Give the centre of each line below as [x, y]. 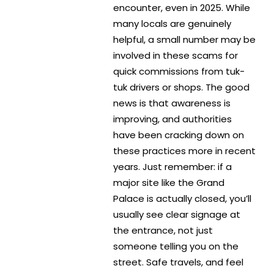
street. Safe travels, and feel [178, 262]
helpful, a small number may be [184, 40]
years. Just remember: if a [172, 167]
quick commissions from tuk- [179, 72]
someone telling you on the [176, 246]
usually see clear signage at [177, 215]
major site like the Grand [169, 183]
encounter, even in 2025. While [182, 8]
